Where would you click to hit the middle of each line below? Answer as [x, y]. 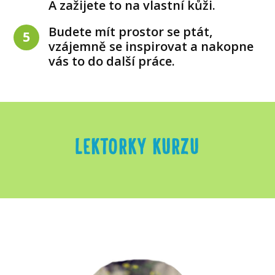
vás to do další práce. [112, 61]
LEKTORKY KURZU [137, 145]
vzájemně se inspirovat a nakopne [151, 46]
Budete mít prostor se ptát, [131, 31]
